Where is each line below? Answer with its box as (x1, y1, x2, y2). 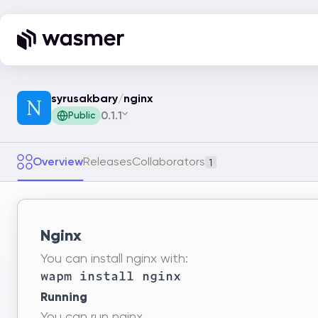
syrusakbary (51, 92, 118, 105)
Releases (83, 155, 132, 168)
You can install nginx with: (40, 251, 188, 265)
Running (40, 290, 87, 305)
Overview (33, 155, 83, 168)
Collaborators (132, 155, 205, 168)
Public (68, 110, 95, 121)
